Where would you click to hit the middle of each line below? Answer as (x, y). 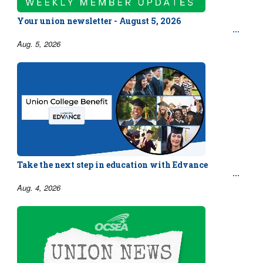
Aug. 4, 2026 (39, 188)
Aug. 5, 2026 (39, 44)
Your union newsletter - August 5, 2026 (99, 21)
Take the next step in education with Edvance (112, 165)
